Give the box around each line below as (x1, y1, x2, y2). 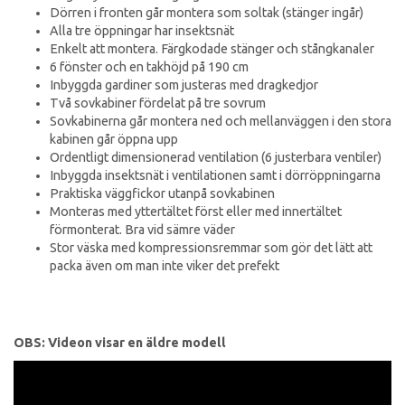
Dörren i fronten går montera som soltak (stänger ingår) (50, 5, 363, 21)
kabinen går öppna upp (50, 132, 178, 147)
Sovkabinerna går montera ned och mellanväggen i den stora (50, 114, 391, 129)
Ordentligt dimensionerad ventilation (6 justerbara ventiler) (50, 150, 381, 165)
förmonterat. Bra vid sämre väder (50, 222, 235, 238)
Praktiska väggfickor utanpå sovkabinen (50, 186, 275, 202)
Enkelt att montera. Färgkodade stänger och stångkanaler (50, 42, 374, 57)
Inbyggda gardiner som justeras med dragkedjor (50, 78, 318, 93)
